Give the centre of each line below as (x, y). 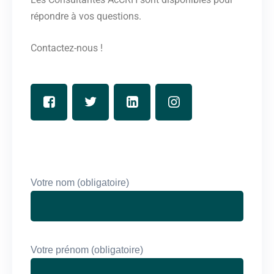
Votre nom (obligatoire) (80, 182)
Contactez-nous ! (67, 48)
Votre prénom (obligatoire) (87, 250)
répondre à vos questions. (86, 16)
